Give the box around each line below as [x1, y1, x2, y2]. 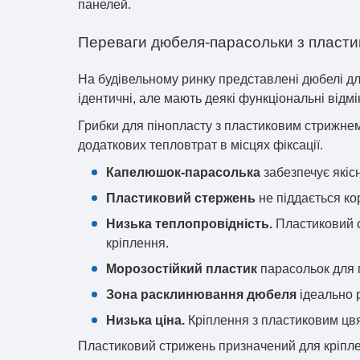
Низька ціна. [106, 313, 185, 327]
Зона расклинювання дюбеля [106, 288, 297, 301]
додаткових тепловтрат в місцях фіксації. [78, 138, 323, 152]
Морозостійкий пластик [106, 262, 257, 276]
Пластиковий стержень [106, 191, 256, 205]
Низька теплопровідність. [106, 217, 272, 231]
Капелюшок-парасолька [106, 166, 260, 179]
